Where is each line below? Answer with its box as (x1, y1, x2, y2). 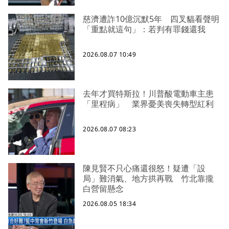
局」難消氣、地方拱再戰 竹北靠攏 (83, 173, 214, 185)
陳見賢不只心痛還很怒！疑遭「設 (83, 163, 205, 174)
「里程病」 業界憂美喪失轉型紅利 (83, 98, 214, 110)
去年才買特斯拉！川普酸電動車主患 (83, 88, 214, 100)
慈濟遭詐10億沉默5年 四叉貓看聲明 (83, 13, 219, 25)
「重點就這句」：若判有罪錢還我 (83, 24, 205, 35)
